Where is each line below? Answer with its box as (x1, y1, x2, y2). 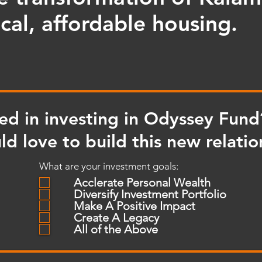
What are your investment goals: (39, 160, 178, 172)
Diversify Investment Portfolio (74, 187, 226, 201)
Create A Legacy (74, 211, 159, 225)
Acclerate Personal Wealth (74, 175, 211, 189)
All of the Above (74, 222, 158, 236)
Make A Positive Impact (74, 199, 195, 213)
